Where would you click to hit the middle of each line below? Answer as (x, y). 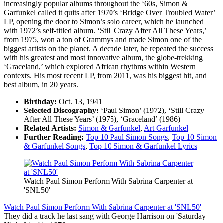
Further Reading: (54, 137)
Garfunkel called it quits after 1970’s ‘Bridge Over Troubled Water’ (110, 12)
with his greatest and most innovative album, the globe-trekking (103, 57)
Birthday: (40, 101)
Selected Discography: (61, 110)
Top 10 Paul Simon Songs (127, 137)
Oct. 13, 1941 (79, 101)
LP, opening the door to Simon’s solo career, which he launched (104, 21)
